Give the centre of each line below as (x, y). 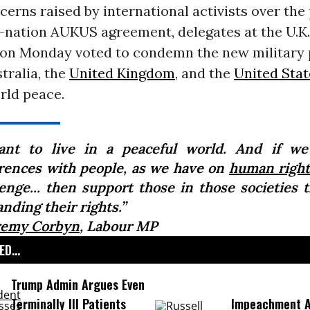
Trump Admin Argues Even (77, 285)
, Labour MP (118, 226)
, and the (204, 73)
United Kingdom (122, 73)
